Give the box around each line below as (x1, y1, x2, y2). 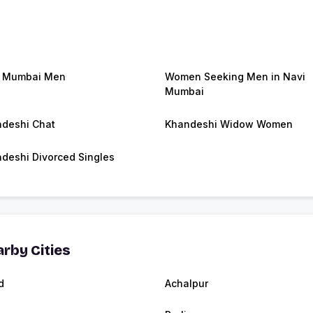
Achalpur (165, 277, 208, 290)
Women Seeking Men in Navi (165, 71, 305, 83)
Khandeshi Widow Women (165, 118, 293, 131)
